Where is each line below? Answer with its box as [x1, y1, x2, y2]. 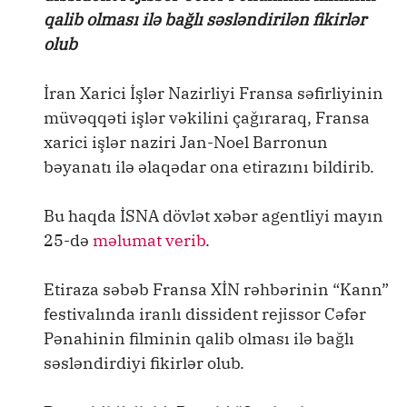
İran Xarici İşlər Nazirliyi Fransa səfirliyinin [44, 83, 383, 104]
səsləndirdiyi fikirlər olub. [44, 352, 244, 373]
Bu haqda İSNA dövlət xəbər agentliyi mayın [44, 205, 383, 226]
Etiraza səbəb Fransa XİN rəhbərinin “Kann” [44, 279, 389, 300]
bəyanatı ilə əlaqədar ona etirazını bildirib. [44, 156, 374, 177]
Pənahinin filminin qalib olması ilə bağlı [44, 328, 354, 349]
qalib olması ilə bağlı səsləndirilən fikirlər [44, 9, 366, 30]
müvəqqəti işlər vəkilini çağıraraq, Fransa [44, 107, 370, 128]
